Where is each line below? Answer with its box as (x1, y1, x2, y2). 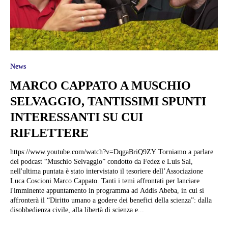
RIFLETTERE (10, 126, 89, 139)
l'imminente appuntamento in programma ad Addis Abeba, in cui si (10, 186, 204, 194)
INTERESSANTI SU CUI (10, 110, 143, 124)
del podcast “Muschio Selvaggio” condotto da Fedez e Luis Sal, (10, 157, 193, 165)
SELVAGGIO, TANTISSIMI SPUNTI (10, 94, 206, 108)
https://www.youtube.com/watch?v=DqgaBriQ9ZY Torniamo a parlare (10, 148, 158, 156)
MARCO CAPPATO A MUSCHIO (10, 78, 191, 92)
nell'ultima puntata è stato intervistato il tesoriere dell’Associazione (10, 167, 203, 175)
